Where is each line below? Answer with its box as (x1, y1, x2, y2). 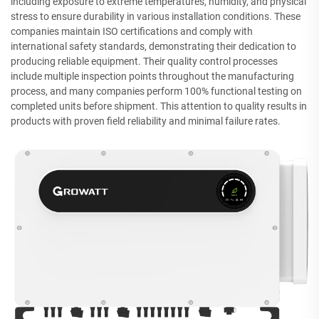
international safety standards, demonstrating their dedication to (11, 40, 296, 52)
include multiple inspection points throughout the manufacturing (11, 70, 294, 82)
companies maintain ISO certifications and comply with (11, 25, 253, 37)
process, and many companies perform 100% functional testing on (11, 85, 302, 97)
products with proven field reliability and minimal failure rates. (11, 115, 281, 127)
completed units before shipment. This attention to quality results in (11, 100, 307, 112)
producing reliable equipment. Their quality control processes (11, 55, 278, 67)
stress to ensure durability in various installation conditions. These (11, 10, 300, 22)
